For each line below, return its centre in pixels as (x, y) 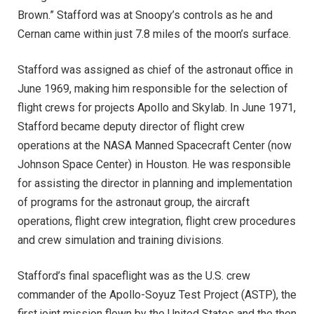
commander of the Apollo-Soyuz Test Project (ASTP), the (157, 294)
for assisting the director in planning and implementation (155, 184)
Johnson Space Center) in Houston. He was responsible (154, 165)
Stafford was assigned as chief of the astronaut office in (155, 70)
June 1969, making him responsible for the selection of (153, 89)
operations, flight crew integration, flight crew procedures (157, 221)
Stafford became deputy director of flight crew (131, 127)
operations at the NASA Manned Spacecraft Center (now (155, 146)
